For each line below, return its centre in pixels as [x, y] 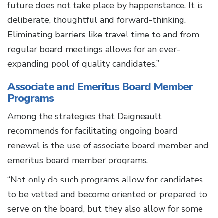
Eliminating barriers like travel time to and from [103, 35]
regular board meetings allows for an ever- [94, 49]
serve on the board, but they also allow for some [105, 209]
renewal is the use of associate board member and [108, 146]
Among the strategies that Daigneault [84, 117]
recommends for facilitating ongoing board [92, 131]
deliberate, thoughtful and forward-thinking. [97, 20]
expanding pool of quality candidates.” [83, 64]
